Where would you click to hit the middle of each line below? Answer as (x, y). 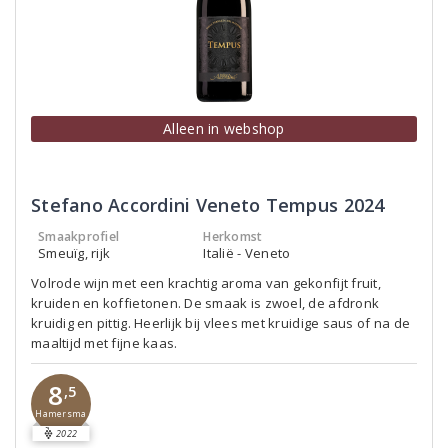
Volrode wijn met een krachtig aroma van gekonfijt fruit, (206, 283)
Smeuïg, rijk (74, 253)
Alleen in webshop (224, 128)
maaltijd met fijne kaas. (104, 343)
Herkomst (233, 236)
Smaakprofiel (79, 236)
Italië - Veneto (247, 253)
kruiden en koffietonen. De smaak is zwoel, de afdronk (205, 303)
